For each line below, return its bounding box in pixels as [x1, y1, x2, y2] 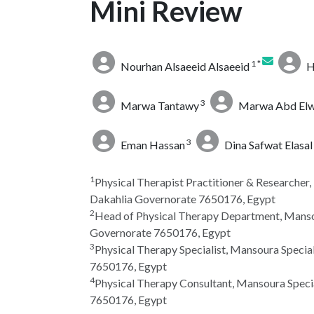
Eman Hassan [118, 138, 185, 152]
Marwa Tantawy [118, 99, 199, 113]
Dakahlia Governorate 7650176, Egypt [90, 192, 275, 206]
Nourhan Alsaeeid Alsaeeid [118, 60, 250, 74]
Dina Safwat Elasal [222, 138, 313, 152]
